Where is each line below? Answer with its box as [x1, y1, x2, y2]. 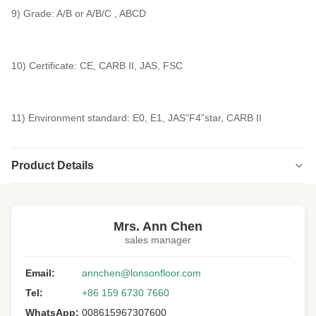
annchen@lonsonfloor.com [82, 267, 201, 279]
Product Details [11, 159, 94, 171]
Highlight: [18, 193, 66, 204]
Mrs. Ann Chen [114, 219, 202, 233]
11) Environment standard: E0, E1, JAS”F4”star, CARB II [11, 112, 262, 123]
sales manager [125, 234, 191, 245]
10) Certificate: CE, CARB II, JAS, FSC [11, 60, 183, 71]
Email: [25, 267, 55, 279]
